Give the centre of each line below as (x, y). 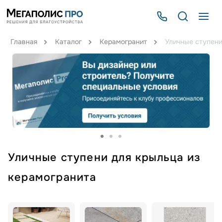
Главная (24, 42)
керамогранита (52, 177)
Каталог (68, 42)
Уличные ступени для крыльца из (104, 158)
